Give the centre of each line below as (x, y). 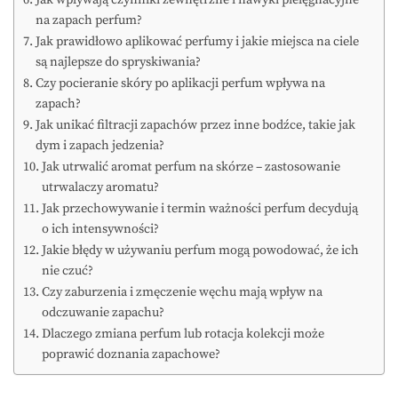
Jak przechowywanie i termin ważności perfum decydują (199, 209)
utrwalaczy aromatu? (100, 188)
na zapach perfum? (88, 21)
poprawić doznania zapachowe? (131, 355)
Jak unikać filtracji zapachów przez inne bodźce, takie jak (195, 126)
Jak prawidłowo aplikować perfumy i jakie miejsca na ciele (197, 42)
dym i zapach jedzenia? (99, 146)
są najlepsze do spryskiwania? (118, 63)
